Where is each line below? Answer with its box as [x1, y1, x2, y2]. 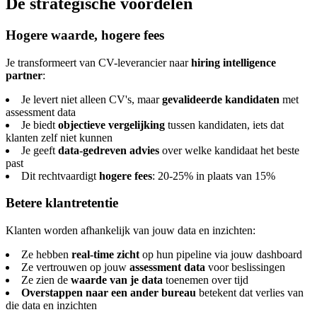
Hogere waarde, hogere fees [6, 27, 164, 42]
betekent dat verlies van [196, 287, 304, 299]
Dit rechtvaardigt [21, 169, 99, 182]
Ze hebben [21, 248, 71, 261]
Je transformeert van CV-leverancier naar [6, 56, 191, 69]
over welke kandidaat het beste [159, 144, 299, 156]
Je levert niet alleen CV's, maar [21, 93, 162, 105]
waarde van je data [71, 274, 163, 287]
